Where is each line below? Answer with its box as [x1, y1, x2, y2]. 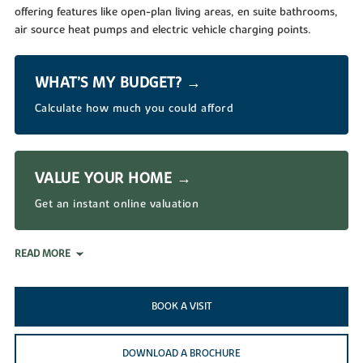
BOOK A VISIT [151, 299, 212, 313]
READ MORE [14, 246, 70, 260]
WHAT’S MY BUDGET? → [34, 73, 202, 92]
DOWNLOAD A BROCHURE [122, 346, 241, 360]
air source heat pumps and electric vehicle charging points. [14, 22, 311, 37]
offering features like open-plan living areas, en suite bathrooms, [14, 4, 338, 19]
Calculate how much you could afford [34, 100, 234, 116]
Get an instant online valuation [34, 196, 199, 211]
